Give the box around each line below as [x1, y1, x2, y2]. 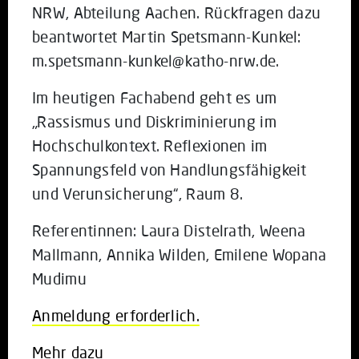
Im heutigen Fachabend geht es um [32, 87, 277, 107]
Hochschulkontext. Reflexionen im [32, 135, 268, 155]
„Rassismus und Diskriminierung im [32, 111, 276, 131]
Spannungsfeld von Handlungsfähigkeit [32, 159, 307, 179]
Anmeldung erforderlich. [32, 305, 200, 325]
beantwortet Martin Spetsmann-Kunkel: [32, 26, 301, 46]
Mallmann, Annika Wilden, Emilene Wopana [32, 244, 327, 264]
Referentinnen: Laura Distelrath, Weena [32, 220, 306, 240]
